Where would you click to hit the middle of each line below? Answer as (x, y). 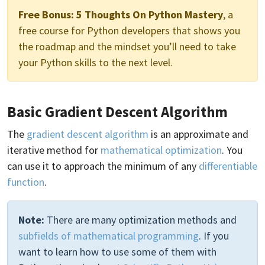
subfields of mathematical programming (109, 236)
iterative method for (54, 150)
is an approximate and (198, 134)
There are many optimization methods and (140, 220)
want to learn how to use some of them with (117, 252)
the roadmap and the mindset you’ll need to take (127, 46)
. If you (214, 236)
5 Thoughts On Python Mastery (150, 14)
